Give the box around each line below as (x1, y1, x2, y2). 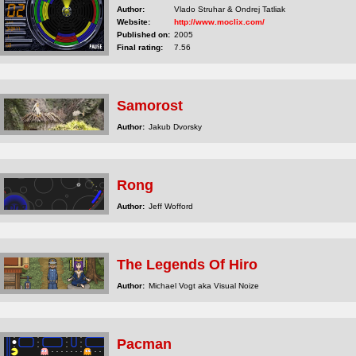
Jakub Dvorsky (149, 122, 202, 131)
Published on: (117, 30, 170, 39)
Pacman (117, 336, 172, 352)
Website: (117, 17, 150, 26)
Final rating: (117, 43, 163, 52)
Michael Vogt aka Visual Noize (149, 281, 259, 290)
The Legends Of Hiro (117, 257, 257, 273)
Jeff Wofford (149, 202, 193, 211)
